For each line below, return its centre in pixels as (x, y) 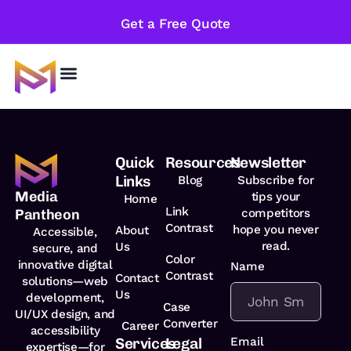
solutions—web (65, 282)
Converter (190, 324)
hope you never (275, 230)
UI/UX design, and (65, 315)
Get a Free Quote (175, 24)
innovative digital (65, 265)
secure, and (65, 249)
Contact (137, 279)
